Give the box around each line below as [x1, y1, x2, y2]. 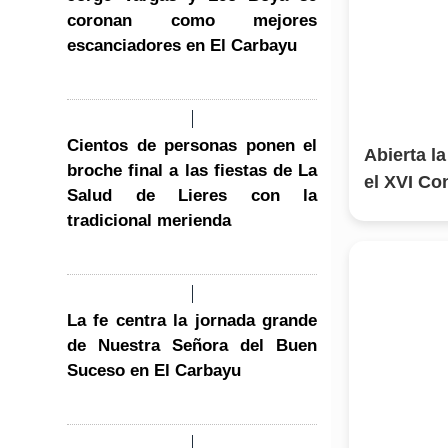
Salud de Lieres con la [67, 185, 317, 205]
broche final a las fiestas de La [67, 160, 317, 180]
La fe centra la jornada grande [67, 310, 317, 330]
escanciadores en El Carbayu [67, 35, 297, 55]
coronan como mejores [67, 10, 317, 30]
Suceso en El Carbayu [67, 360, 241, 380]
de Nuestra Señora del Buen [67, 335, 317, 355]
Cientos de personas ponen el [67, 135, 317, 155]
